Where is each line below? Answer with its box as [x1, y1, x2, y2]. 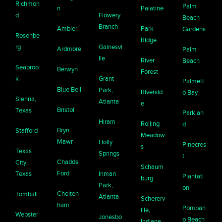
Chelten [57, 189, 79, 197]
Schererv [140, 194, 165, 202]
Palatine [140, 4, 164, 12]
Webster [15, 210, 39, 218]
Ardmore [57, 45, 82, 53]
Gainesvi [99, 43, 123, 51]
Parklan [182, 109, 204, 116]
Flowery [99, 11, 121, 19]
